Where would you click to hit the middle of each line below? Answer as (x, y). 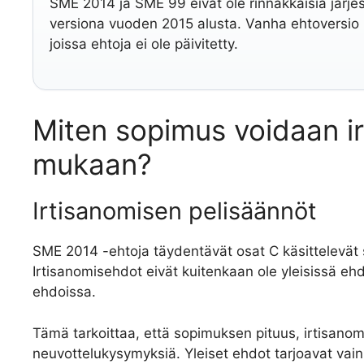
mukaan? (92, 165)
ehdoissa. (64, 292)
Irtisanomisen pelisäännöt (175, 211)
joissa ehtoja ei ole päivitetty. (144, 43)
